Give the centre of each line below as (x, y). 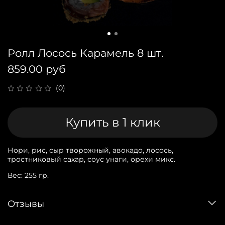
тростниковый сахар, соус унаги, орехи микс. (91, 159)
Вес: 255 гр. (28, 176)
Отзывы (26, 203)
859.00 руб (37, 69)
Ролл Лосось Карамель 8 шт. (85, 53)
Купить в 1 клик (113, 122)
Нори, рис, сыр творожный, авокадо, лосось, (90, 150)
